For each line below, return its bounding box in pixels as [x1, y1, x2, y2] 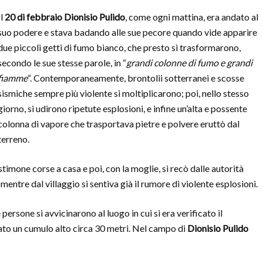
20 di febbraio [5, 11, 62, 22]
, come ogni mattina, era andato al [125, 11, 258, 22]
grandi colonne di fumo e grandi [126, 57, 252, 68]
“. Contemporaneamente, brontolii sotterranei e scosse [28, 72, 244, 83]
